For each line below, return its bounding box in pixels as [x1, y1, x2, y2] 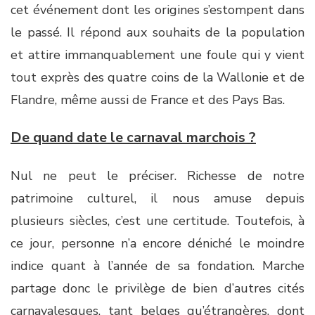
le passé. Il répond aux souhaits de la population [11, 24, 304, 41]
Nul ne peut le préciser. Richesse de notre [11, 167, 304, 184]
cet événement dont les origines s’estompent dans [11, 1, 304, 18]
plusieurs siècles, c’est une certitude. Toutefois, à [11, 212, 304, 229]
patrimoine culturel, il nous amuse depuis [11, 190, 304, 207]
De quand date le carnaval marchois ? [11, 128, 256, 147]
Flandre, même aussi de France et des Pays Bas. [11, 91, 285, 108]
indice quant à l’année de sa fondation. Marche [11, 257, 304, 274]
